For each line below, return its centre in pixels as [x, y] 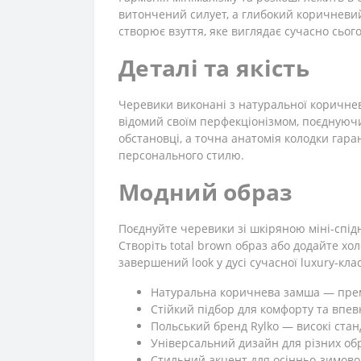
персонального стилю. [181, 155]
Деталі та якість [214, 68]
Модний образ [206, 192]
